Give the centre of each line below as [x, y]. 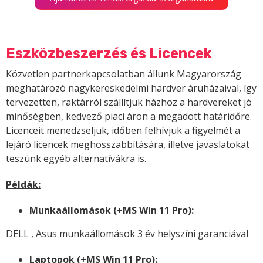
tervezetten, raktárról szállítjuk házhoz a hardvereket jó [129, 102]
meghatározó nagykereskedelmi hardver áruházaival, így [131, 88]
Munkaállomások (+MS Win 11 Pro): [112, 210]
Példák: [23, 185]
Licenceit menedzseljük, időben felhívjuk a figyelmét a [123, 131]
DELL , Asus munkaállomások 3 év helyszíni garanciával [127, 234]
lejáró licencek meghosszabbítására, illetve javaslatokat [128, 145]
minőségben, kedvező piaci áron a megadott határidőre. [129, 117]
